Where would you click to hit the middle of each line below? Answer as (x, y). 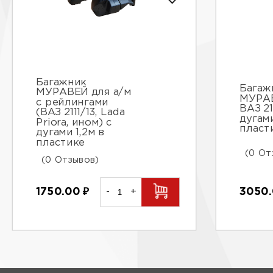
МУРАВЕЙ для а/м (84, 93)
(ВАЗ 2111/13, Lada (80, 113)
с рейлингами (72, 103)
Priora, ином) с (74, 123)
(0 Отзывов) (70, 160)
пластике (60, 143)
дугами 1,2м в (70, 133)
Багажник (61, 83)
